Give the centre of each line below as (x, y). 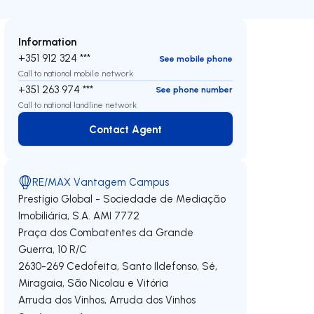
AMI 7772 (117, 216)
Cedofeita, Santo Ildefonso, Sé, (142, 266)
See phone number (194, 89)
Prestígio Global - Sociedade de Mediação (122, 199)
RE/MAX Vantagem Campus (101, 182)
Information (48, 41)
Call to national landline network (78, 104)
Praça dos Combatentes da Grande (106, 232)
